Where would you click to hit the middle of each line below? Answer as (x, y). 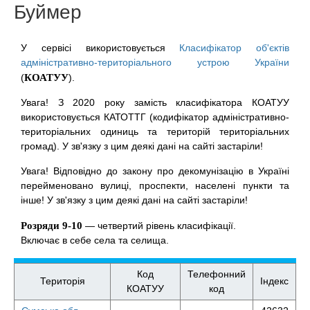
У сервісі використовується (100, 48)
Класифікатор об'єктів (234, 48)
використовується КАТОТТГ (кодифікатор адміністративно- (155, 117)
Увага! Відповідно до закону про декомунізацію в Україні (155, 171)
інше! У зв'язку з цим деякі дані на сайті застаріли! (134, 200)
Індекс (274, 281)
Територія (62, 281)
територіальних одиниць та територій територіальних (155, 131)
